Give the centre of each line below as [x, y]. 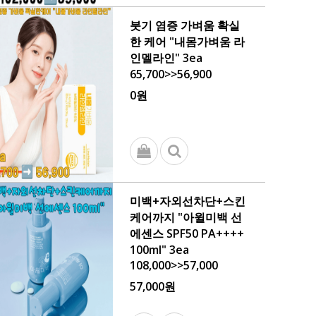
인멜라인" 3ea [166, 58]
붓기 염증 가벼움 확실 [185, 25]
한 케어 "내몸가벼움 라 [187, 42]
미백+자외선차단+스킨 [188, 201]
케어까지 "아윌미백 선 [186, 217]
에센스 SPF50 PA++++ [187, 233]
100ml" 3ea [159, 250]
